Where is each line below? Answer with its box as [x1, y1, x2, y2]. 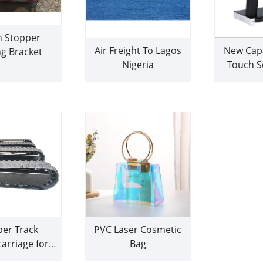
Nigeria [122, 58, 154, 72]
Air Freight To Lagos [94, 44, 181, 58]
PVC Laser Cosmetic [94, 223, 182, 237]
